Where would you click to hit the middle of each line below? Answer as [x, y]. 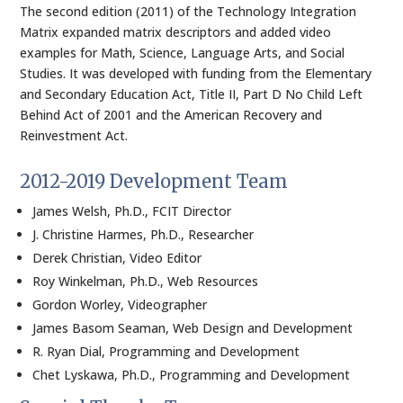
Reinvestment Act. [74, 135]
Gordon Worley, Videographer [120, 304]
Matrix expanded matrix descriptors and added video [176, 32]
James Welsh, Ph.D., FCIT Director [132, 211]
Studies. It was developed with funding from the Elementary [196, 73]
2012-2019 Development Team [154, 181]
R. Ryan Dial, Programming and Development [166, 351]
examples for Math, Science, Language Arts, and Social [183, 53]
